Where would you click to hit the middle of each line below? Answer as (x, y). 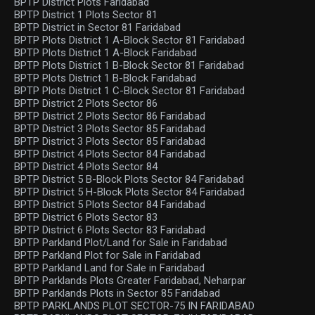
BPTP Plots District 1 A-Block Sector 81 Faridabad (129, 40)
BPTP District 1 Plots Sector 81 (86, 15)
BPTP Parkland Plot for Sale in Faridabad (107, 255)
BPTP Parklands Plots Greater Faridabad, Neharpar (130, 281)
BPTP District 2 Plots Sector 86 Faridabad (110, 116)
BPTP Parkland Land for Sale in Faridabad (109, 268)
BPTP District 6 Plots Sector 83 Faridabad (110, 230)
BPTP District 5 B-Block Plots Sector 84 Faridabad (129, 179)
